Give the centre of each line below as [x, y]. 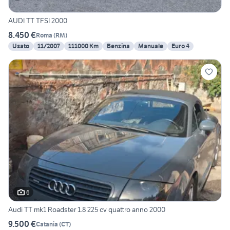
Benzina [118, 46]
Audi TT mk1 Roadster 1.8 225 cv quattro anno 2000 [87, 210]
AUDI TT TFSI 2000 [38, 21]
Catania [47, 224]
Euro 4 [180, 46]
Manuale [151, 46]
